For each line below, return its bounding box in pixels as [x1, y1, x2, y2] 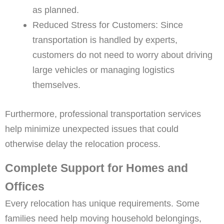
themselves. [32, 79, 80, 90]
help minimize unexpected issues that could [5, 123, 178, 134]
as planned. [32, 4, 79, 15]
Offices [5, 179, 44, 193]
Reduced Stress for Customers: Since [32, 19, 183, 30]
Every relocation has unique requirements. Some [5, 197, 199, 208]
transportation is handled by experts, [32, 34, 177, 45]
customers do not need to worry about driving [32, 49, 212, 60]
